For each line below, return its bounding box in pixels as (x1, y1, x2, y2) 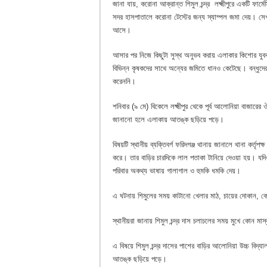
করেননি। (113, 76, 136, 86)
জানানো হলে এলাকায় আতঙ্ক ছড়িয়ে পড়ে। (113, 114, 224, 124)
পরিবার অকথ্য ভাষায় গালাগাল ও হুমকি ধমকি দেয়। (113, 166, 241, 175)
